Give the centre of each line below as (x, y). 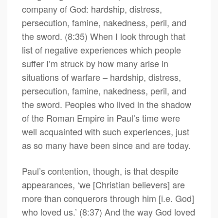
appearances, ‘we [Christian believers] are (103, 184)
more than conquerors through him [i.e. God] (108, 198)
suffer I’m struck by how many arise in (95, 63)
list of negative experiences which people (101, 50)
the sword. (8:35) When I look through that (104, 36)
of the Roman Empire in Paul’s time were (101, 118)
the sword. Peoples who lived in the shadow (107, 104)
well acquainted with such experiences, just (106, 131)
